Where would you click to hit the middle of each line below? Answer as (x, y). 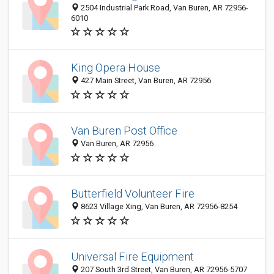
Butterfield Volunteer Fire (133, 194)
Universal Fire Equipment (132, 257)
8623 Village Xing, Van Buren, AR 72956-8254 (158, 207)
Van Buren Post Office (124, 131)
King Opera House (116, 68)
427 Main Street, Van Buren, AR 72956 (145, 81)
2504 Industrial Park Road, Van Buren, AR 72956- (164, 8)
